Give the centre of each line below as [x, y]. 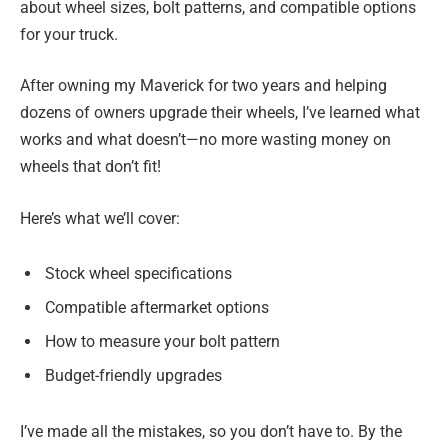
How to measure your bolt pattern [162, 342]
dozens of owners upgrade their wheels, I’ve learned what [220, 113]
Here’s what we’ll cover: [100, 218]
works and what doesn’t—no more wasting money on [205, 140]
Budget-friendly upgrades [133, 376]
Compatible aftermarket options [157, 308]
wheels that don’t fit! [90, 167]
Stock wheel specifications [138, 274]
